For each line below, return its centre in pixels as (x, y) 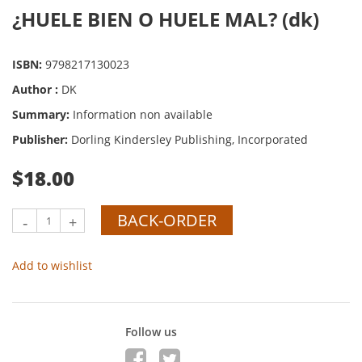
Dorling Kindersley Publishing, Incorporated (189, 139)
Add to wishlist (52, 265)
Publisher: (42, 139)
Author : (37, 89)
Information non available (143, 114)
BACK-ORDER (167, 220)
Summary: (42, 114)
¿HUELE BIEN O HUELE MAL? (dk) (166, 19)
